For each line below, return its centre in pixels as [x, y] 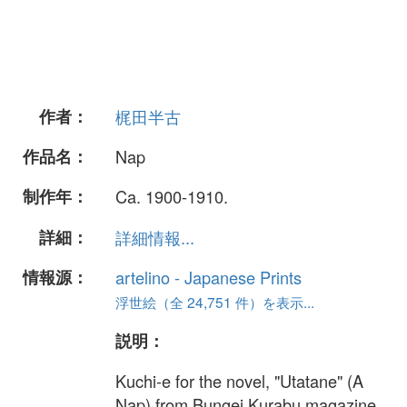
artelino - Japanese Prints [208, 277]
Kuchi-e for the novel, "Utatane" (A [239, 381]
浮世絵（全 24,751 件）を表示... [215, 301]
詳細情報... [155, 237]
